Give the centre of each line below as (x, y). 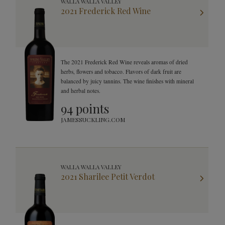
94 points (85, 108)
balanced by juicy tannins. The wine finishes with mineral (127, 81)
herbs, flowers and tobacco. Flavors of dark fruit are (121, 72)
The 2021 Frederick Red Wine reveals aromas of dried (124, 62)
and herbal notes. (81, 91)
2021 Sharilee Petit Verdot (108, 177)
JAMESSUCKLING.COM (93, 120)
